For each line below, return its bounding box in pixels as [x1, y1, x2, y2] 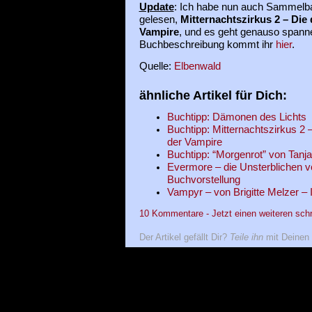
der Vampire [166, 136, 222, 148]
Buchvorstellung [166, 173, 240, 185]
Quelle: [139, 61, 174, 72]
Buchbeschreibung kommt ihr [139, 38, 276, 50]
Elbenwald [173, 61, 221, 72]
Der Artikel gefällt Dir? [139, 232, 230, 243]
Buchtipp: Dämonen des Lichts [166, 111, 306, 123]
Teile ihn [229, 232, 263, 243]
